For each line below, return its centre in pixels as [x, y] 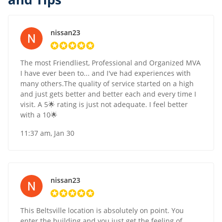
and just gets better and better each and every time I [108, 94]
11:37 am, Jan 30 [47, 133]
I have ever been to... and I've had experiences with [106, 73]
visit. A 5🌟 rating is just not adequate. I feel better [104, 105]
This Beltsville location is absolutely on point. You [102, 211]
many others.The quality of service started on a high [107, 84]
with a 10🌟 [39, 115]
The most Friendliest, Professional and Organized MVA [111, 63]
